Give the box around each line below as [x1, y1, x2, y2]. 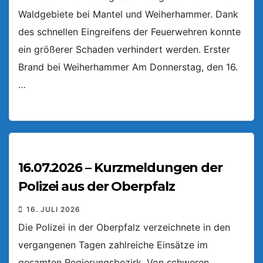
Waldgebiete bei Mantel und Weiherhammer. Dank [18, 8, 238, 21]
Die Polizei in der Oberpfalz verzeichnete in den [18, 221, 230, 233]
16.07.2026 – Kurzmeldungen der [18, 159, 222, 176]
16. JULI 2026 [26, 204, 80, 214]
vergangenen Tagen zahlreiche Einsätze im [18, 238, 208, 251]
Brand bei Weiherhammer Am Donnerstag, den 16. [18, 61, 238, 73]
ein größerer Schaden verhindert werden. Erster [18, 43, 230, 56]
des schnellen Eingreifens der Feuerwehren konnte [18, 26, 241, 38]
